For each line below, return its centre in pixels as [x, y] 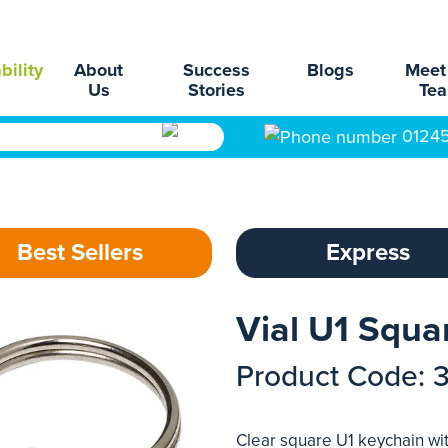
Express [368, 252]
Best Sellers [80, 252]
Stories [217, 90]
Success [217, 70]
